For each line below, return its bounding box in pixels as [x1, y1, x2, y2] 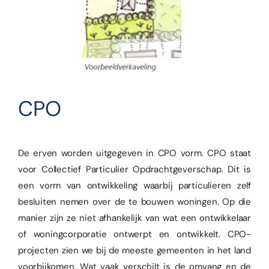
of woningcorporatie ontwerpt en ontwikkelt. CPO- [18, 228, 251, 240]
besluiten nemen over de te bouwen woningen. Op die [18, 195, 251, 208]
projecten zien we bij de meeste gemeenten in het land [18, 244, 251, 256]
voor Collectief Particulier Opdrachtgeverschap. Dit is [18, 163, 251, 175]
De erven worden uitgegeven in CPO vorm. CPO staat [18, 147, 251, 159]
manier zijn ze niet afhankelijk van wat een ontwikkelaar [18, 211, 251, 224]
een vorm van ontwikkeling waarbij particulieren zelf [18, 179, 251, 192]
